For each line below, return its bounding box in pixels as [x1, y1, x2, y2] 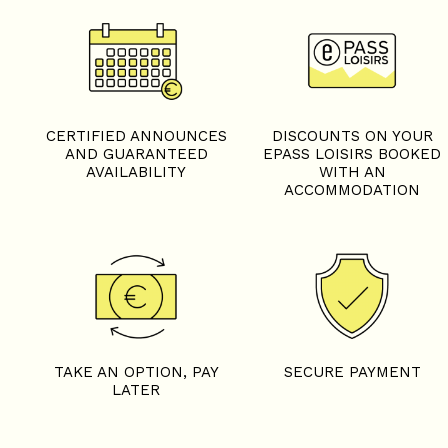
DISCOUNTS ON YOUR [271, 127, 433, 146]
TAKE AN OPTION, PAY [53, 363, 219, 382]
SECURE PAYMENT [283, 363, 421, 382]
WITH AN [318, 163, 386, 182]
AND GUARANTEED [64, 145, 208, 164]
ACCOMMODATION [284, 181, 420, 200]
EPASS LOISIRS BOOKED [263, 145, 441, 164]
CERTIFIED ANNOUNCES [45, 127, 227, 146]
